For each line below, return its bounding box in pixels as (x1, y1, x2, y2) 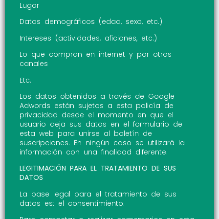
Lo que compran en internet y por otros (20, 49, 172, 60)
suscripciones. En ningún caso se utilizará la (20, 138, 185, 148)
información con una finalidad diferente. (20, 147, 168, 157)
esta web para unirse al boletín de (20, 129, 152, 139)
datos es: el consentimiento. (20, 198, 125, 208)
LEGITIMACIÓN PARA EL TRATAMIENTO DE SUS (20, 163, 176, 174)
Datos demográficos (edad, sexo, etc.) (20, 17, 162, 27)
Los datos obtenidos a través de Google (20, 91, 175, 102)
